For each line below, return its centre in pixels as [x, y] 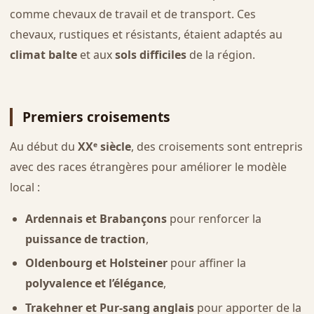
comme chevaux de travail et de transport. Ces [132, 14]
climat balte [43, 55]
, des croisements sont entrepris [217, 146]
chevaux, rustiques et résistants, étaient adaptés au [146, 35]
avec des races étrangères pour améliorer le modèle [148, 166]
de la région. [220, 55]
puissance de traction [85, 239]
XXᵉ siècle [104, 146]
